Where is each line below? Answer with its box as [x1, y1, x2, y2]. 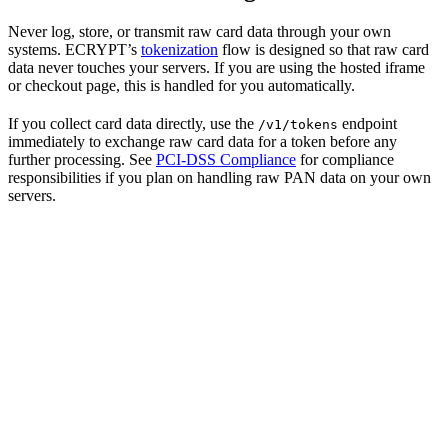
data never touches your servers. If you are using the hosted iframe [8, 58, 425, 76]
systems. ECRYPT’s [8, 40, 141, 58]
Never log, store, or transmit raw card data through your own [8, 22, 391, 40]
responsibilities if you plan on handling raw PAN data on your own [8, 168, 431, 186]
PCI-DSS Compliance [156, 150, 296, 168]
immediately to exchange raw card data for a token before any [8, 132, 397, 150]
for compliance [296, 150, 394, 168]
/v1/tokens [258, 116, 338, 132]
